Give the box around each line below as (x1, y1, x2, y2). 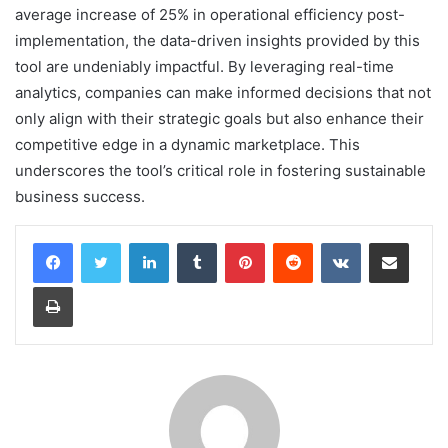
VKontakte (360, 233, 424, 250)
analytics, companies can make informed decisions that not (15, 82, 431, 102)
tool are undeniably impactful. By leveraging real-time (15, 56, 394, 76)
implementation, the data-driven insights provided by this (15, 30, 420, 50)
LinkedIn (168, 233, 220, 250)
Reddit (312, 233, 352, 250)
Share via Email (408, 233, 440, 250)
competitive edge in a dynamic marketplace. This (15, 134, 360, 154)
